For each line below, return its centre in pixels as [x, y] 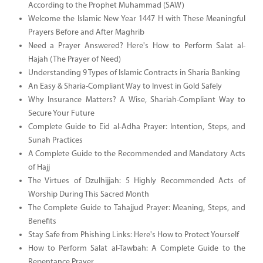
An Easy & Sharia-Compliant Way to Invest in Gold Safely [125, 86]
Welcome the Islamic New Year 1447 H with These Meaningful [136, 19]
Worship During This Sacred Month [88, 194]
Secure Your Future [61, 113]
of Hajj [39, 167]
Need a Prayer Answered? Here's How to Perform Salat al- [136, 46]
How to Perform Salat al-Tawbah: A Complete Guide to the [136, 248]
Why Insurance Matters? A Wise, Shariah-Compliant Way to [136, 100]
